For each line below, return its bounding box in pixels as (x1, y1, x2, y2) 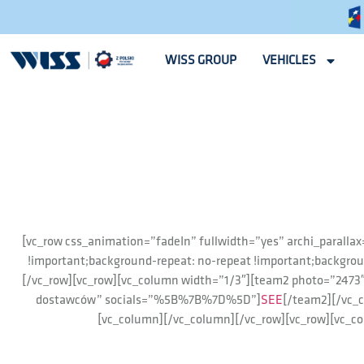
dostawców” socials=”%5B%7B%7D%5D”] (35, 292, 261, 308)
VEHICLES (262, 52, 317, 68)
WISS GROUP (165, 52, 237, 68)
